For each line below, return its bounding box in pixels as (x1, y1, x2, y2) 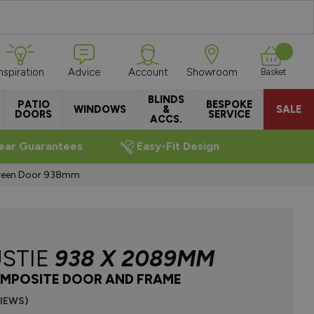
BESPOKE (206, 98, 252, 111)
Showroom (186, 66, 238, 78)
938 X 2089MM (55, 245, 214, 272)
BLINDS (148, 93, 184, 106)
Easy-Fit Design (137, 139, 220, 153)
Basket (260, 67, 286, 77)
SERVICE (208, 108, 250, 121)
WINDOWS (74, 103, 126, 116)
